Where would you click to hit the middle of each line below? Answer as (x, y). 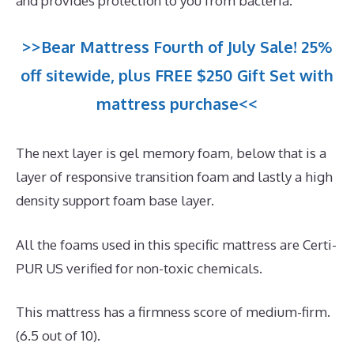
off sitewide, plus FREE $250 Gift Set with (177, 75)
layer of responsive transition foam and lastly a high (174, 177)
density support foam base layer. (115, 201)
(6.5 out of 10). (58, 336)
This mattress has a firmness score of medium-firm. (173, 312)
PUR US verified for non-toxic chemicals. (139, 268)
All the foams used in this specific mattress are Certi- (176, 244)
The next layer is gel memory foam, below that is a (171, 153)
